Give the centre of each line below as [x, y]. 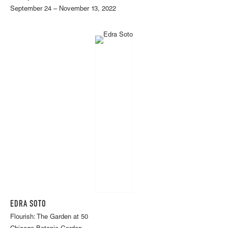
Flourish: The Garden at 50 [49, 217]
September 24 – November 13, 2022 [63, 10]
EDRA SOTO [28, 204]
